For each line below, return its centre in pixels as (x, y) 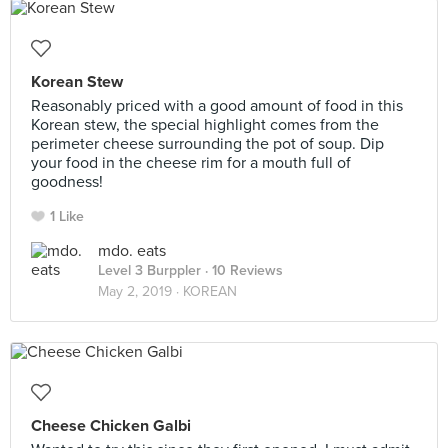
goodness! (67, 182)
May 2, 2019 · (140, 291)
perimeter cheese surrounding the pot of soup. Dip (207, 144)
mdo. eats (132, 251)
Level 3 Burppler (149, 270)
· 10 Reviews (242, 270)
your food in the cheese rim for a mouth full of (191, 163)
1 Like (67, 216)
